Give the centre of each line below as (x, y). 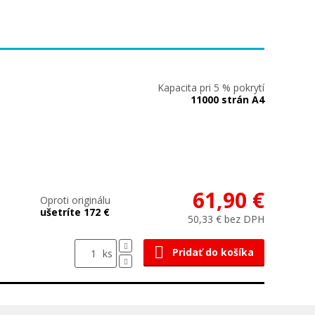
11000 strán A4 (227, 99)
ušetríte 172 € (75, 212)
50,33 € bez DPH (226, 219)
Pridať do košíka (213, 252)
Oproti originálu (75, 200)
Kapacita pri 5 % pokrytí (211, 88)
